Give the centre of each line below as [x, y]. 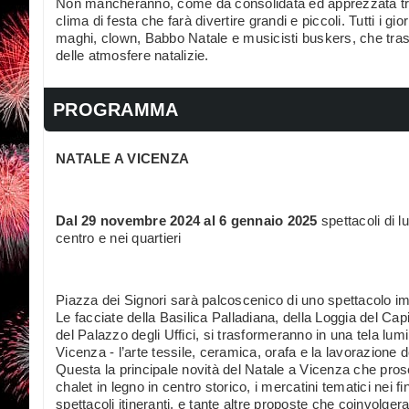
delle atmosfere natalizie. [132, 55]
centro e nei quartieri [119, 237]
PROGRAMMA [116, 109]
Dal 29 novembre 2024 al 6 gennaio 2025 [187, 220]
